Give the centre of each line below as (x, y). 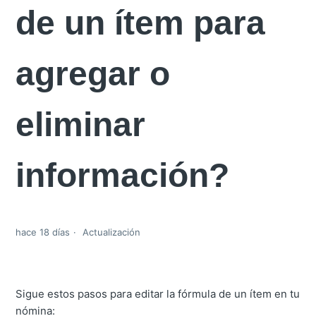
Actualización (112, 232)
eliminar (81, 124)
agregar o (93, 74)
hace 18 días (43, 232)
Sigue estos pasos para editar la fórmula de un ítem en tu (158, 294)
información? (123, 175)
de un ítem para (141, 23)
